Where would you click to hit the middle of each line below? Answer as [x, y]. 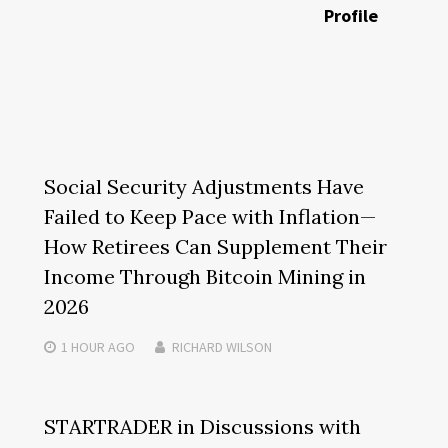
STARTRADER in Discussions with [202, 426]
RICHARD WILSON [221, 346]
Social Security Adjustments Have [203, 186]
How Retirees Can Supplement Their [215, 246]
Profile [351, 15]
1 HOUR [82, 346]
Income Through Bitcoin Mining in [204, 276]
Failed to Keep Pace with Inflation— [209, 216]
